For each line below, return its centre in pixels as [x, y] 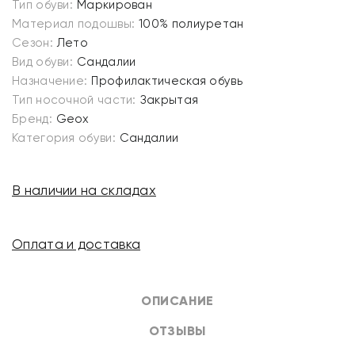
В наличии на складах [84, 190]
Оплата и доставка [76, 244]
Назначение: [50, 81]
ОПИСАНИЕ [177, 301]
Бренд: [32, 119]
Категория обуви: [64, 138]
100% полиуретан [191, 24]
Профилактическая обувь [167, 81]
